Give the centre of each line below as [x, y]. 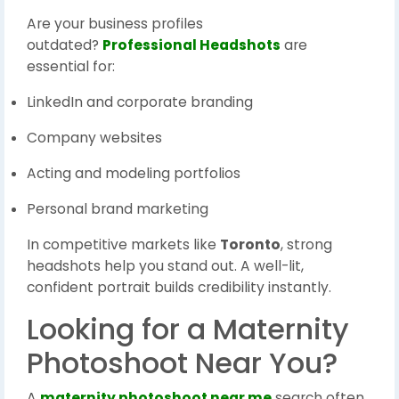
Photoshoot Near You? [182, 363]
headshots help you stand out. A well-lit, [165, 266]
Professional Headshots [191, 45]
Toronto [250, 245]
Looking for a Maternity [188, 330]
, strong [306, 245]
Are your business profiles [115, 24]
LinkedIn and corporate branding [140, 102]
